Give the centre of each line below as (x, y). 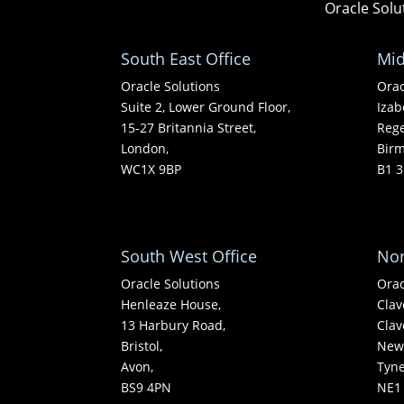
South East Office (186, 58)
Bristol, (142, 346)
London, (145, 148)
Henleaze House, (171, 305)
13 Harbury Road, (174, 326)
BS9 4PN (147, 388)
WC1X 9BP (151, 169)
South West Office (189, 257)
